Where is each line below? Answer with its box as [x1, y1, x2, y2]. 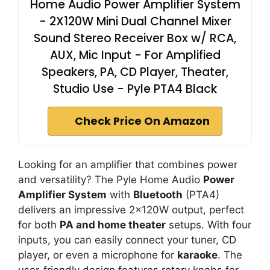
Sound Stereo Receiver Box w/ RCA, [34, 30, 236, 46]
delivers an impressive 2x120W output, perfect [18, 203, 244, 216]
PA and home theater [60, 218, 166, 231]
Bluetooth [133, 188, 183, 201]
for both [18, 218, 60, 231]
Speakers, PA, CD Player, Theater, [42, 63, 228, 80]
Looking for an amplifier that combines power [18, 158, 237, 171]
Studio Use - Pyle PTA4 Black [53, 80, 217, 97]
